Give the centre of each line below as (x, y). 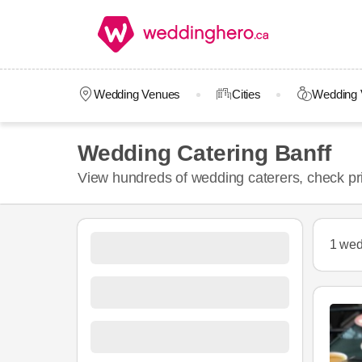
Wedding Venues (137, 94)
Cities (246, 94)
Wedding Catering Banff (204, 153)
